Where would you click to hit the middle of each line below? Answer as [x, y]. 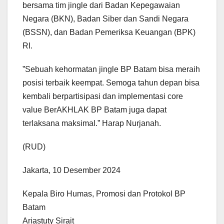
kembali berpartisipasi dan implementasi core [103, 96]
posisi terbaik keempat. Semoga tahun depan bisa [111, 83]
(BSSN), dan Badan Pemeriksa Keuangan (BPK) [109, 32]
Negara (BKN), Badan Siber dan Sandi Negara [105, 19]
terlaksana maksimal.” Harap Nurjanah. [92, 123]
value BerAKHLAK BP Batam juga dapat [94, 110]
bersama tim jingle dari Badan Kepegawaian [101, 5]
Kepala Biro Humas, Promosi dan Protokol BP [104, 194]
